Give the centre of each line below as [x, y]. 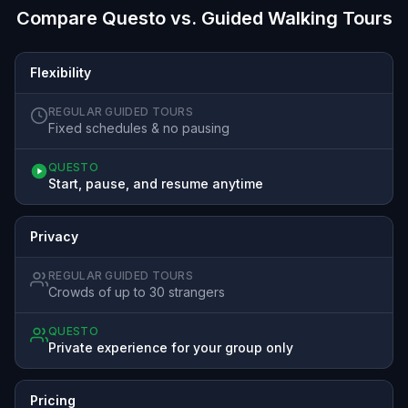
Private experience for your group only [171, 347]
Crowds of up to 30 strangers [137, 291]
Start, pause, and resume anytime [156, 183]
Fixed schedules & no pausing [139, 127]
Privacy [54, 236]
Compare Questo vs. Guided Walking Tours [204, 18]
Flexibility [61, 72]
